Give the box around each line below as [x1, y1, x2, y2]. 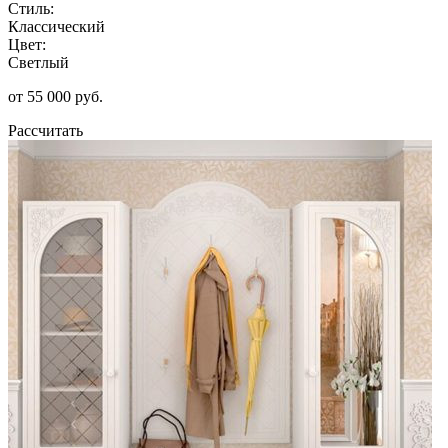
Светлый [8, 53, 69, 71]
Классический [8, 17, 105, 35]
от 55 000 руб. [8, 87, 103, 105]
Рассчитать [8, 121, 83, 139]
